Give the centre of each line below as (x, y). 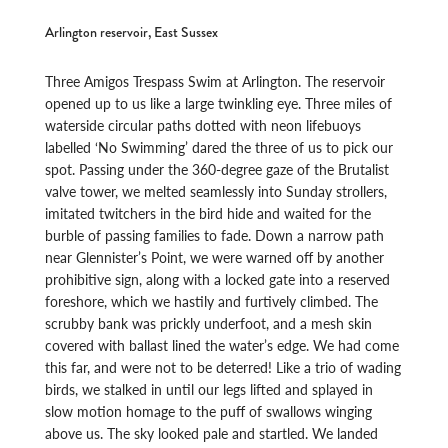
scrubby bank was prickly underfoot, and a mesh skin (209, 322)
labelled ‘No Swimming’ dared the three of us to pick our (219, 146)
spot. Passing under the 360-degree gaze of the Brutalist (217, 168)
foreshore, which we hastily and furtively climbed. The (212, 300)
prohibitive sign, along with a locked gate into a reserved (218, 278)
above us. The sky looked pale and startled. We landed (212, 432)
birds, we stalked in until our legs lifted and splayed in (209, 388)
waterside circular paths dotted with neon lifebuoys (203, 124)
